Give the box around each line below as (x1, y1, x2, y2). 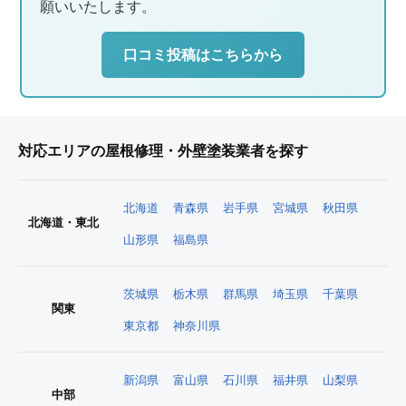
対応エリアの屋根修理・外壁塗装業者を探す (18, 142, 308, 159)
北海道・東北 (28, 215, 99, 229)
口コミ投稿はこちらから (123, 46, 283, 63)
